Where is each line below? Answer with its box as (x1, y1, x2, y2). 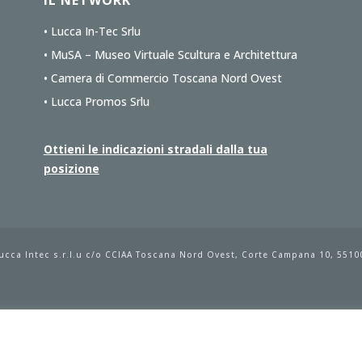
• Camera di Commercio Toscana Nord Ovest (43, 70, 282, 86)
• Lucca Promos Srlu (43, 94, 149, 109)
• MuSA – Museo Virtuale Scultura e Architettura (43, 47, 297, 62)
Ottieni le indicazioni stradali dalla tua (43, 141, 267, 157)
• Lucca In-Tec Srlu (43, 23, 141, 39)
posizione (43, 161, 99, 176)
